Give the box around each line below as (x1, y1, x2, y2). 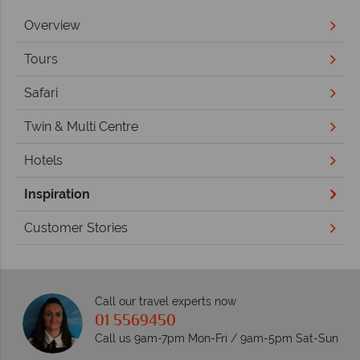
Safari (24, 84, 58, 100)
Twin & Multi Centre (24, 118, 138, 134)
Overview (24, 17, 80, 33)
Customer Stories (24, 219, 128, 235)
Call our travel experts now (94, 295, 236, 309)
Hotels (24, 152, 63, 168)
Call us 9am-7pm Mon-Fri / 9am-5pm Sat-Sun (94, 332, 338, 346)
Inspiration (24, 186, 90, 202)
